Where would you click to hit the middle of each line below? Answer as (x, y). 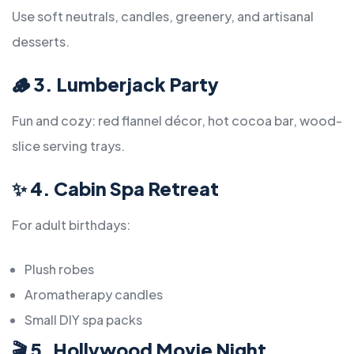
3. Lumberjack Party (126, 85)
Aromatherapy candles (94, 295)
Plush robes (59, 269)
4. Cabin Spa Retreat (124, 189)
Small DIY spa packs (83, 320)
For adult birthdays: (71, 225)
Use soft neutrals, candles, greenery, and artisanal (163, 17)
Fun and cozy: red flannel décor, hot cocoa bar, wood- (177, 121)
